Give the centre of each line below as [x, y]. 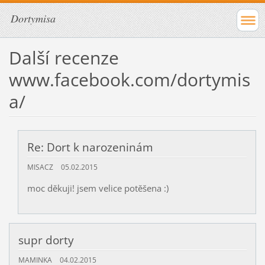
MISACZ [41, 167]
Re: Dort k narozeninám [90, 147]
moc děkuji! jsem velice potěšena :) [98, 188]
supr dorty [46, 240]
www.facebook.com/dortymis [129, 79]
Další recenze [64, 57]
